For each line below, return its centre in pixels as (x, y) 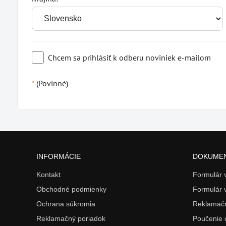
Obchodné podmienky (71, 189)
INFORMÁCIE (58, 156)
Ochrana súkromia (66, 204)
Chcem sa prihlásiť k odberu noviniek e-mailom (129, 58)
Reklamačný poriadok (71, 218)
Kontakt (48, 175)
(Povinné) (51, 83)
